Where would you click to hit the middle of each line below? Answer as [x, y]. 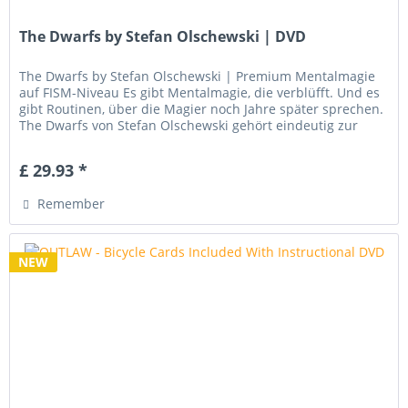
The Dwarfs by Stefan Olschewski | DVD [163, 37]
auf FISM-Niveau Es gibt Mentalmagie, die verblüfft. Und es [200, 93]
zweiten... [49, 142]
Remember [71, 204]
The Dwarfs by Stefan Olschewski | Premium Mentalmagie [198, 76]
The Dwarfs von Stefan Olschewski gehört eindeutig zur [189, 126]
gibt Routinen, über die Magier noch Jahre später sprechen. [202, 109]
